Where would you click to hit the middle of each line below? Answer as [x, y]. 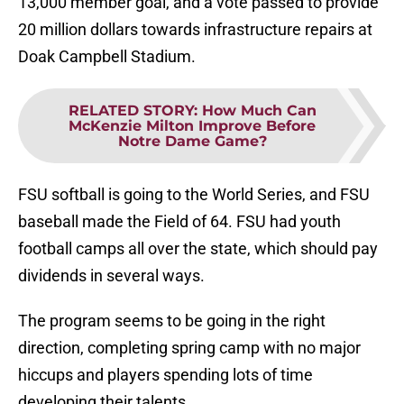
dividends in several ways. [111, 276]
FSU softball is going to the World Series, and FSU [194, 195]
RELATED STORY [131, 111]
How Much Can [259, 111]
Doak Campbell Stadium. [107, 57]
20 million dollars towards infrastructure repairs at [195, 30]
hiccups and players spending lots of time [165, 375]
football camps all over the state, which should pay [198, 249]
